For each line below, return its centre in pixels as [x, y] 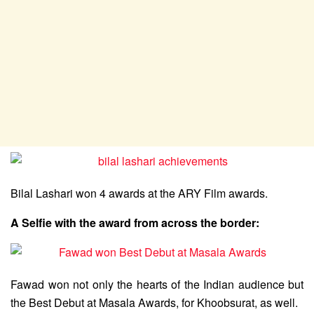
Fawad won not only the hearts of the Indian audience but [157, 284]
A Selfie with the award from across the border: [135, 222]
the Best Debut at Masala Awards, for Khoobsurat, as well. [154, 302]
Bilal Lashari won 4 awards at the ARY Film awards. [139, 193]
